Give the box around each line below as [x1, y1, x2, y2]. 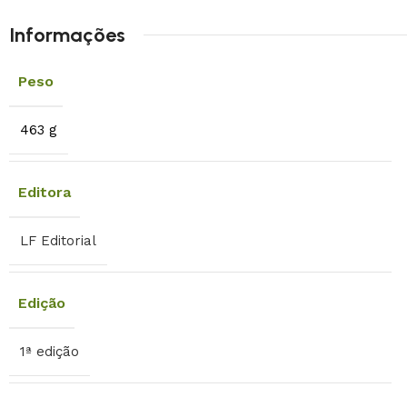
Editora [18, 183, 71, 201]
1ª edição [20, 342, 79, 360]
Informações [9, 22, 125, 47]
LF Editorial [20, 232, 96, 249]
